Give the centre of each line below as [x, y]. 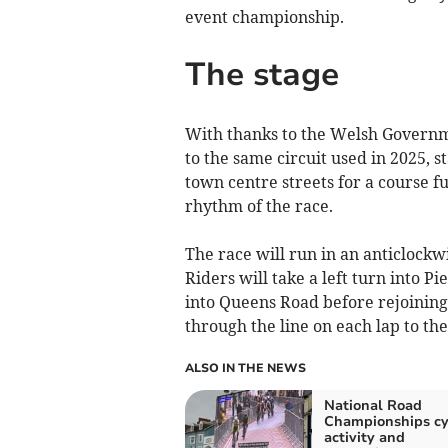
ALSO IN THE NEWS [245, 367]
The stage [261, 75]
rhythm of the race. [258, 205]
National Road [372, 405]
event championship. [264, 16]
